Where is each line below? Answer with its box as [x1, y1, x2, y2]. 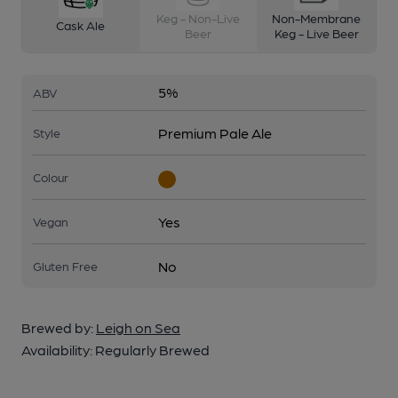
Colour [33, 169, 68, 184]
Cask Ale [56, 18, 106, 33]
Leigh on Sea [96, 318, 180, 336]
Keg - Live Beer [274, 25, 359, 40]
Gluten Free [33, 258, 98, 273]
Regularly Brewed [95, 340, 210, 358]
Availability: [21, 340, 95, 358]
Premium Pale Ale [158, 123, 272, 141]
